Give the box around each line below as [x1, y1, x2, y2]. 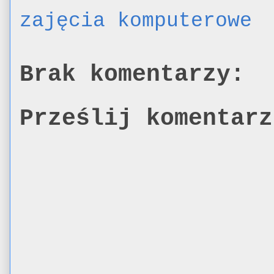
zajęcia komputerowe [20, 10, 252, 32]
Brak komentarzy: [20, 62, 245, 87]
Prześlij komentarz [20, 106, 273, 131]
